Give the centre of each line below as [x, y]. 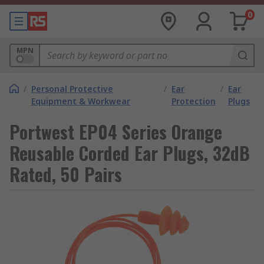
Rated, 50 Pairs [66, 174]
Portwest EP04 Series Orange [116, 132]
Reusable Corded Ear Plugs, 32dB [130, 153]
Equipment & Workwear [81, 101]
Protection [194, 101]
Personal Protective [72, 89]
